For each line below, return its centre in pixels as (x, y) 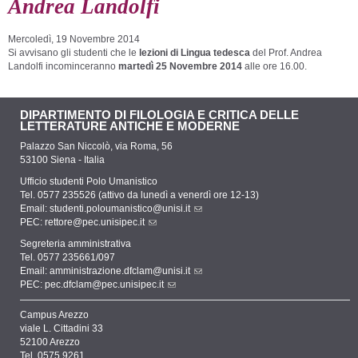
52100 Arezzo (50, 342)
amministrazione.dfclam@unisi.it (120, 271)
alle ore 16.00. (274, 67)
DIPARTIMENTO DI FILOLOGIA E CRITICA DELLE (159, 115)
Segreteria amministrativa (76, 244)
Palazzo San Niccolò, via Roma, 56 (96, 147)
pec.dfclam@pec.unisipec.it (104, 285)
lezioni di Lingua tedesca (193, 53)
